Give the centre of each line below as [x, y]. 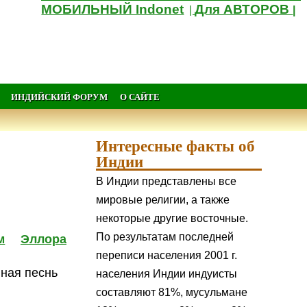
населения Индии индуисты [167, 274]
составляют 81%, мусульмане [172, 293]
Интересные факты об [176, 145]
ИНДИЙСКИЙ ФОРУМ [59, 96]
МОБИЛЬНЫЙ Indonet [113, 9]
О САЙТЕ [139, 96]
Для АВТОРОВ [244, 9]
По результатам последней [165, 237]
